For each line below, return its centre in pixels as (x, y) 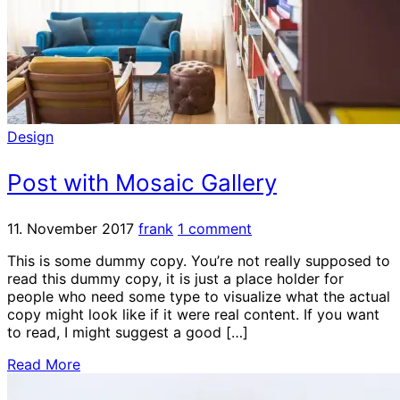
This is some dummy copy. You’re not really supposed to (199, 260)
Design (30, 136)
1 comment (215, 228)
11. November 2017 (71, 228)
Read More (44, 364)
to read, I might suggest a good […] (128, 332)
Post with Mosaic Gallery (142, 182)
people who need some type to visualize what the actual (199, 296)
